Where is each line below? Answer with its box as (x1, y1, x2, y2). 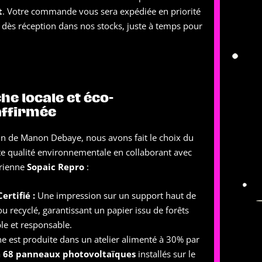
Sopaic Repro (27, 161, 84, 173)
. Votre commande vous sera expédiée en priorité (2, 5, 201, 17)
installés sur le (136, 248, 195, 260)
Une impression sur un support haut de (35, 189, 196, 201)
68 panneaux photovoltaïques (3, 248, 136, 260)
